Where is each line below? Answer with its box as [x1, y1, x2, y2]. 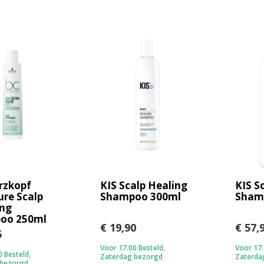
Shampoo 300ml [100, 190, 181, 204]
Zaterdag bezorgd [100, 252, 163, 262]
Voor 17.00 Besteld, [100, 243, 166, 253]
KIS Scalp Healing [100, 179, 188, 193]
